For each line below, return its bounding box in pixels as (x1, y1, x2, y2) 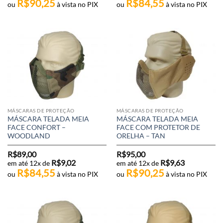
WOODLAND (7, 131, 50, 140)
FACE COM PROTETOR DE (116, 123, 200, 131)
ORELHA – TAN (116, 131, 165, 140)
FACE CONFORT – (7, 123, 66, 131)
